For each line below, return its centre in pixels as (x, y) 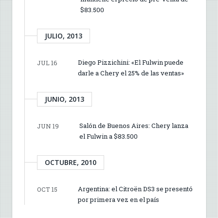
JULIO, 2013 (64, 36)
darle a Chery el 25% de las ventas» (131, 73)
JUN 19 (48, 126)
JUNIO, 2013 (64, 99)
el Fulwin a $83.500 (109, 136)
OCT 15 (47, 189)
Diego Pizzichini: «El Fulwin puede (131, 62)
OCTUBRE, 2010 (71, 162)
